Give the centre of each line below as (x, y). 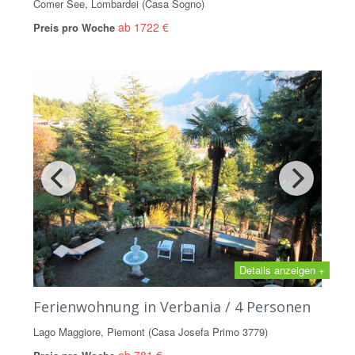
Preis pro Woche (76, 27)
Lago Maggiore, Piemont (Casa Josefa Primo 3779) (151, 331)
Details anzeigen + (282, 269)
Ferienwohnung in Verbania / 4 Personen (172, 306)
